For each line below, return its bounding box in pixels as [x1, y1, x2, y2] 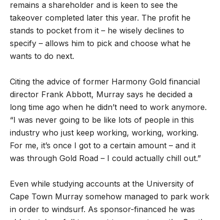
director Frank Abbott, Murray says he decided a [10, 89, 192, 100]
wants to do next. [10, 51, 74, 61]
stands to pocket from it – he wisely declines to [10, 26, 184, 36]
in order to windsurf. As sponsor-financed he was [10, 204, 195, 215]
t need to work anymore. [114, 102, 207, 112]
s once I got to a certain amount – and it [47, 140, 195, 151]
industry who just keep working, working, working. [10, 128, 198, 138]
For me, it [10, 140, 45, 151]
